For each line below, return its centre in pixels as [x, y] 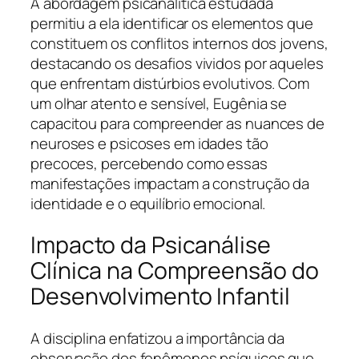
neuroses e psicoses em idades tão [149, 143]
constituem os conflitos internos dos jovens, [179, 43]
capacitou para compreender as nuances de [177, 123]
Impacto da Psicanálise [151, 245]
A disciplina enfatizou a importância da [158, 339]
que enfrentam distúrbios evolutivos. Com [170, 83]
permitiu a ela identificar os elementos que [172, 23]
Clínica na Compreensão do [175, 271]
